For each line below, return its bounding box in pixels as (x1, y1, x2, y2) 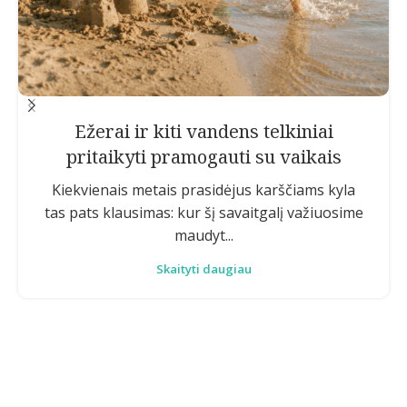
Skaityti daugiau (155, 260, 252, 277)
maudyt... (174, 224, 233, 245)
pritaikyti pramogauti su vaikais (65, 144, 342, 169)
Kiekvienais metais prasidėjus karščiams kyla (52, 179, 355, 200)
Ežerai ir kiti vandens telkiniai (74, 118, 333, 144)
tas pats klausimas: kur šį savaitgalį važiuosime (44, 202, 363, 223)
